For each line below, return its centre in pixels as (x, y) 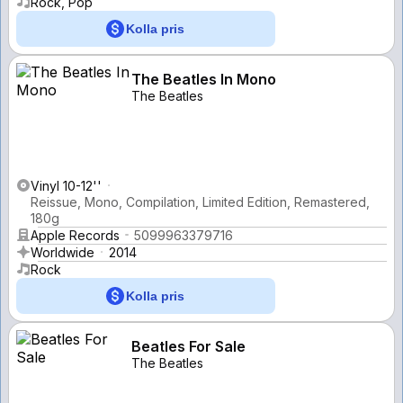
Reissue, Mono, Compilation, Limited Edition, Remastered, (200, 201)
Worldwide (63, 252)
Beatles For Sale (188, 346)
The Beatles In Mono (204, 79)
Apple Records (75, 235)
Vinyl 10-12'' (66, 185)
